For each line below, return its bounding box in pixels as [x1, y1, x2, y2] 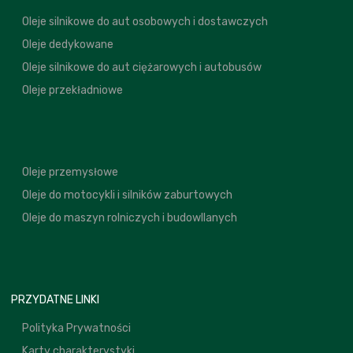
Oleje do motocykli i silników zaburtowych [22, 188, 232, 202]
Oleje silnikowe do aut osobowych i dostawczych [22, 14, 268, 28]
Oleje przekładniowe [22, 83, 123, 97]
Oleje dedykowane [22, 37, 113, 51]
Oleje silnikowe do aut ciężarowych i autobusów [22, 60, 262, 74]
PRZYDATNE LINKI [11, 292, 99, 307]
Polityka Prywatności [22, 321, 131, 335]
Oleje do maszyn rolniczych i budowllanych [22, 210, 237, 225]
